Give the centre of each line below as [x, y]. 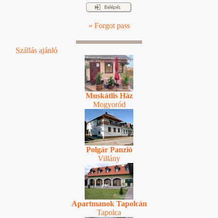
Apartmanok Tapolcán [109, 203]
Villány [109, 158]
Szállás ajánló [36, 50]
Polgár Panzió [109, 149]
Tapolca [109, 212]
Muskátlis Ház [109, 95]
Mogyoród [109, 104]
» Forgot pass [109, 25]
